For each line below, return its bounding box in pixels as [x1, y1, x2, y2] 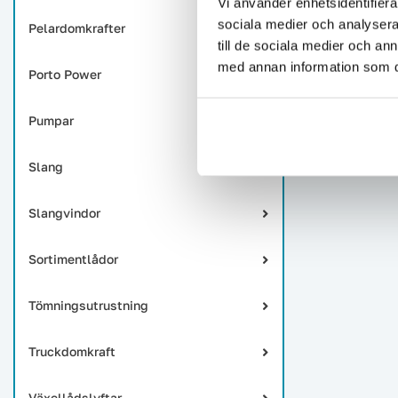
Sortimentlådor [28, 251, 118, 267]
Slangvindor [28, 205, 100, 220]
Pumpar [28, 113, 74, 128]
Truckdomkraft [28, 344, 115, 359]
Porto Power [28, 67, 101, 82]
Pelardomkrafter [28, 20, 125, 36]
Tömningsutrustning [28, 298, 148, 313]
